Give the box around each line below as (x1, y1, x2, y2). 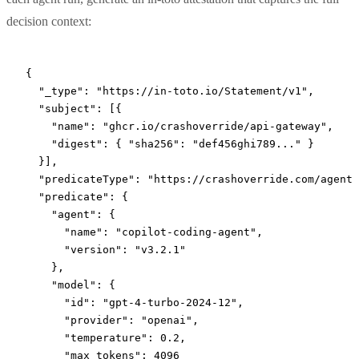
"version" (26, 243, 122, 256)
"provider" (26, 313, 128, 326)
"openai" (141, 313, 192, 326)
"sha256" (128, 137, 179, 150)
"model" (26, 278, 96, 291)
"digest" (26, 137, 103, 150)
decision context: (6, 14, 91, 28)
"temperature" (26, 331, 147, 344)
